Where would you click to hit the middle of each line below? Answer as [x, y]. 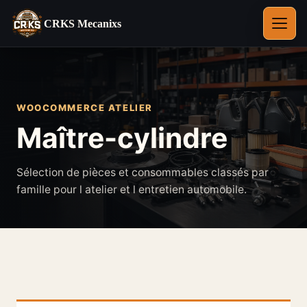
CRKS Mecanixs [83, 23]
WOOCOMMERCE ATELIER [85, 108]
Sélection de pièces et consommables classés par [143, 172]
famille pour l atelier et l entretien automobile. [132, 189]
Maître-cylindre [122, 138]
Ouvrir [291, 27]
